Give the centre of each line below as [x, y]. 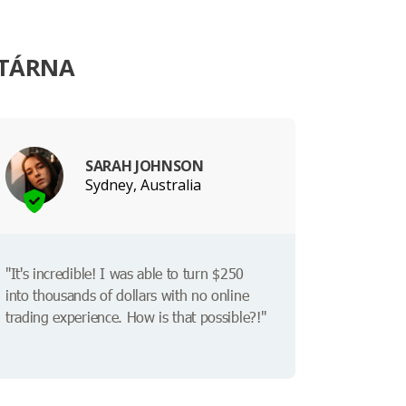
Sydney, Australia [143, 184]
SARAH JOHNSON [145, 165]
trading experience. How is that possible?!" [136, 317]
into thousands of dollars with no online [127, 295]
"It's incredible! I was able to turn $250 [125, 274]
